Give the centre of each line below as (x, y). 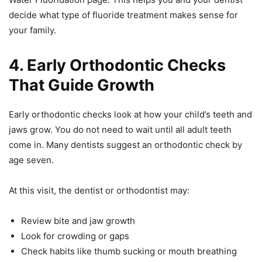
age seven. (31, 160)
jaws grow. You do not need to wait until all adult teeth (120, 129)
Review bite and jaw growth (78, 220)
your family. (32, 30)
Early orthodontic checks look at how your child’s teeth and (130, 114)
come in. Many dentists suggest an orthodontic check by (125, 144)
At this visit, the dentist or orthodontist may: (99, 190)
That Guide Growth (82, 85)
